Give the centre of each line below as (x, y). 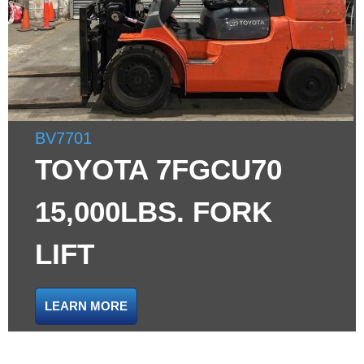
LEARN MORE (86, 306)
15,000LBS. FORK (154, 212)
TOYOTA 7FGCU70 (158, 170)
